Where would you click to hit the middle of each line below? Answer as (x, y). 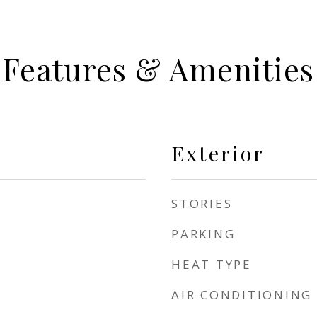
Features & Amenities (158, 69)
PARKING (203, 234)
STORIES (202, 203)
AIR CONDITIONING (242, 295)
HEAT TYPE (212, 264)
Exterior (218, 153)
